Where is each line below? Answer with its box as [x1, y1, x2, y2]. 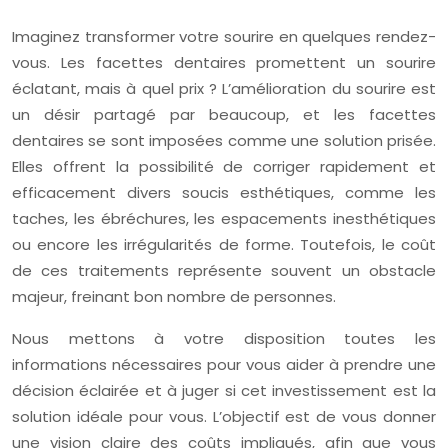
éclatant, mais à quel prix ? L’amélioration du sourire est [12, 78, 436, 99]
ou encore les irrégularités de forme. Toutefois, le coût [12, 234, 436, 255]
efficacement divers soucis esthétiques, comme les [12, 182, 436, 203]
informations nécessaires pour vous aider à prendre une [12, 354, 436, 375]
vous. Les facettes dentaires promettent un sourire [12, 52, 436, 73]
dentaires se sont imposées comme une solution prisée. [12, 130, 436, 151]
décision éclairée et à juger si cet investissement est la [12, 380, 436, 401]
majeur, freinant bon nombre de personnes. [12, 286, 336, 307]
